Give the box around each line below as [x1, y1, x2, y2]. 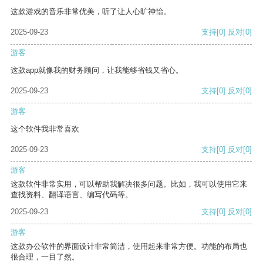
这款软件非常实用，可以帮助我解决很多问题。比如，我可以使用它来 [11, 180, 247, 189]
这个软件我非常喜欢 [11, 124, 79, 134]
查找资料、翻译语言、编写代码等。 [11, 190, 133, 200]
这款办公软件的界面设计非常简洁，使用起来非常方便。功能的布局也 [11, 242, 247, 251]
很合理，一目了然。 [11, 252, 79, 262]
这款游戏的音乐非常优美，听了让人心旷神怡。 [11, 7, 171, 16]
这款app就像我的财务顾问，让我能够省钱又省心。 [11, 66, 183, 75]
